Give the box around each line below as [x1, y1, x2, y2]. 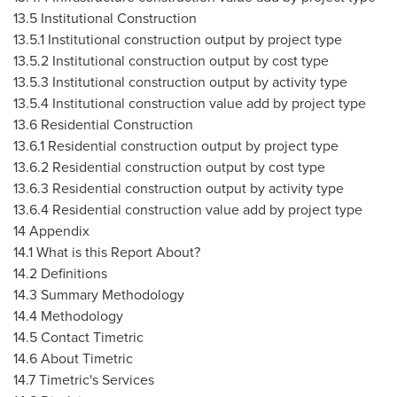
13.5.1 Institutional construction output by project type [13, 29, 342, 49]
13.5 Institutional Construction [13, 8, 197, 27]
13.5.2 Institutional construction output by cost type [13, 51, 329, 70]
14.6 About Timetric [13, 348, 133, 368]
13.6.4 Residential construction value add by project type [13, 199, 362, 219]
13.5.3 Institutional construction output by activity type [13, 72, 347, 91]
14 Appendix [13, 221, 90, 240]
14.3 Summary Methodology [13, 284, 184, 304]
